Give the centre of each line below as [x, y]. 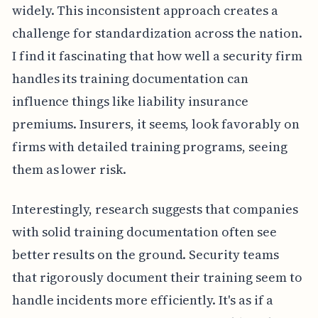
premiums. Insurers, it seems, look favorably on [155, 124]
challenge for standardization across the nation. [157, 33]
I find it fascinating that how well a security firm [157, 55]
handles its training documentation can [130, 78]
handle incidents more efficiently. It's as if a [142, 300]
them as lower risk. [69, 169]
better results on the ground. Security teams [145, 254]
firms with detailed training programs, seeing [149, 146]
